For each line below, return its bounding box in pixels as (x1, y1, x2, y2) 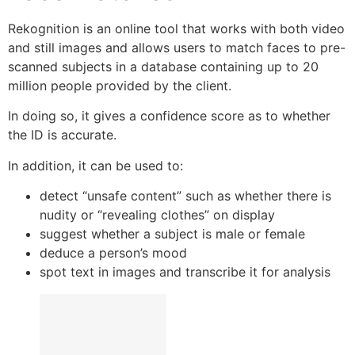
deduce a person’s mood (40, 245, 187, 261)
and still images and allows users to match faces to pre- (8, 39, 345, 55)
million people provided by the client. (8, 77, 231, 94)
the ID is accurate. (8, 127, 116, 143)
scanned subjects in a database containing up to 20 (8, 58, 319, 74)
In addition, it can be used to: (8, 157, 183, 174)
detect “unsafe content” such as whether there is (40, 188, 331, 204)
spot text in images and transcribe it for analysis (40, 264, 330, 281)
